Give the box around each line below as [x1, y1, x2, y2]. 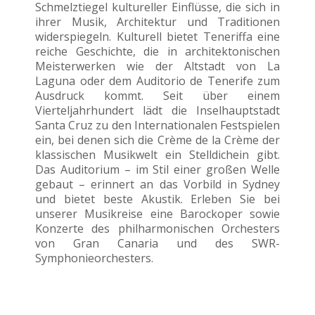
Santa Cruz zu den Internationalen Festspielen [35, 117, 280, 133]
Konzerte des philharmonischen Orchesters [35, 220, 280, 236]
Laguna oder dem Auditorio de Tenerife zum [35, 72, 280, 89]
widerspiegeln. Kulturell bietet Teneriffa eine [35, 28, 280, 44]
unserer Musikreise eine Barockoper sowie [35, 205, 280, 221]
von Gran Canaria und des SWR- [35, 235, 280, 251]
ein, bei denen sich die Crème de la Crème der [35, 131, 280, 148]
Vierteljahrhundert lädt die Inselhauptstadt [35, 102, 280, 118]
